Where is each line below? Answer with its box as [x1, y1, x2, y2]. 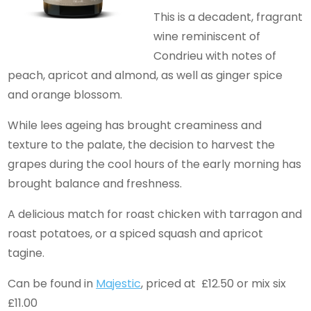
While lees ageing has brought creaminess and [8, 117, 262, 133]
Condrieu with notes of [153, 47, 277, 64]
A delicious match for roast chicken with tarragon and [8, 205, 303, 222]
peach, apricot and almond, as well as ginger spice [8, 67, 283, 83]
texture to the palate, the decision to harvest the [8, 136, 276, 153]
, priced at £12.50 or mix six [141, 275, 287, 292]
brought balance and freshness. [8, 175, 183, 192]
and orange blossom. [8, 86, 123, 103]
